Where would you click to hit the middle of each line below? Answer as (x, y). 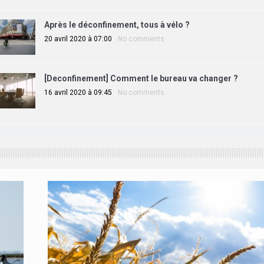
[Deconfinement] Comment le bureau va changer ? (141, 78)
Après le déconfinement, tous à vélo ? (117, 24)
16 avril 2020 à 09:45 (78, 92)
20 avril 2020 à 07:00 (78, 39)
